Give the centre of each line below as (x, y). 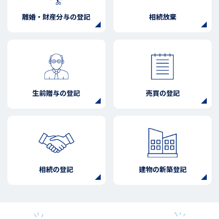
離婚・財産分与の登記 (56, 17)
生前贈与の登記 (56, 93)
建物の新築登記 (163, 169)
